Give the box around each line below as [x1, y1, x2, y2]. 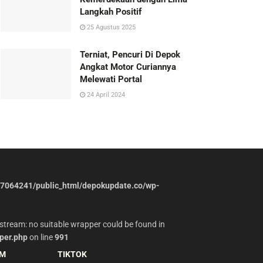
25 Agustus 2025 [85, 23, 136, 32]
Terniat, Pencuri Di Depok [80, 49, 180, 60]
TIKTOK [58, 249, 87, 259]
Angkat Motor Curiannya [80, 62, 176, 73]
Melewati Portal [80, 74, 142, 85]
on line [27, 232, 55, 242]
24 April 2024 [85, 91, 125, 99]
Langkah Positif [80, 6, 141, 18]
